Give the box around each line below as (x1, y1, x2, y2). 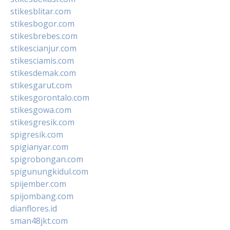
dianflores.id (10, 202, 57, 214)
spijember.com (10, 178, 66, 189)
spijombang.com (10, 190, 73, 202)
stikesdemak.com (10, 67, 76, 79)
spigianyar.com (10, 141, 68, 152)
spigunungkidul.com (10, 165, 88, 177)
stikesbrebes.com (10, 30, 78, 42)
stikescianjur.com (10, 42, 76, 54)
